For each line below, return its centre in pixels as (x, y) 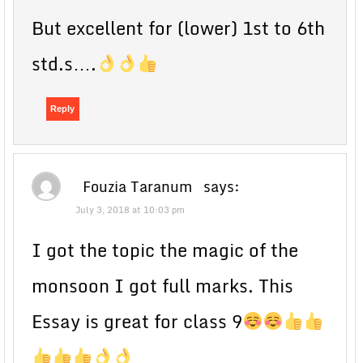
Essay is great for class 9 (137, 321)
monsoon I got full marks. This (162, 285)
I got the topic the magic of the (165, 250)
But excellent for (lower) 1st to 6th (178, 28)
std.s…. (64, 63)
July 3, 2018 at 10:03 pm (130, 209)
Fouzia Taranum (137, 186)
